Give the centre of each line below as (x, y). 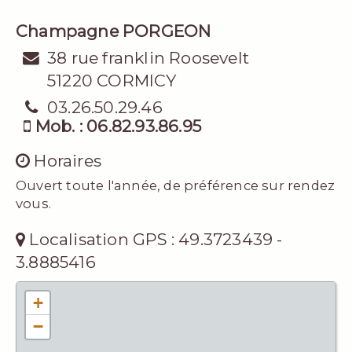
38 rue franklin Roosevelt (148, 58)
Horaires (66, 161)
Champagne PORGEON (114, 31)
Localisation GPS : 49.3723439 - (154, 240)
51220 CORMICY (112, 81)
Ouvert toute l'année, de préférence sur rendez (176, 186)
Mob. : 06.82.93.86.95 (116, 126)
